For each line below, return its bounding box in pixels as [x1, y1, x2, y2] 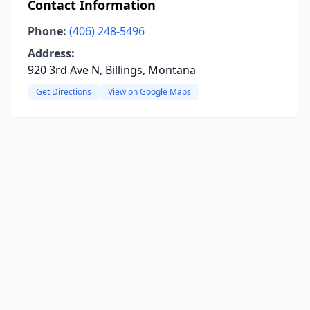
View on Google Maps [108, 86, 191, 98]
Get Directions [36, 86, 91, 98]
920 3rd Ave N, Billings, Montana [28, 62, 196, 77]
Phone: [28, 24, 66, 39]
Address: [28, 46, 75, 61]
